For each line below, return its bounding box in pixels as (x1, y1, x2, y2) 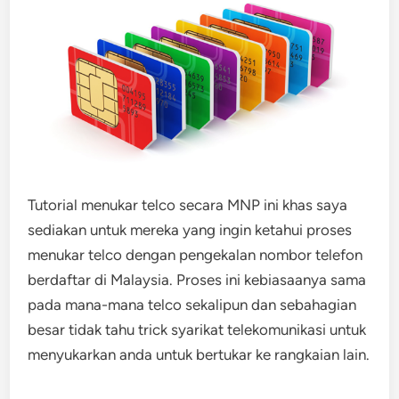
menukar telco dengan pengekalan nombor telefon (28, 246, 363, 265)
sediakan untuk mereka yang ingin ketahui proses (28, 221, 353, 240)
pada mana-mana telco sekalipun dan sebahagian (28, 296, 357, 314)
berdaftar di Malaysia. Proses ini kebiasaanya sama (28, 271, 367, 289)
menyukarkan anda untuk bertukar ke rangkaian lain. (28, 346, 370, 364)
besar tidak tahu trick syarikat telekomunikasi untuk (28, 321, 367, 339)
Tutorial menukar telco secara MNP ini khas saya (28, 196, 348, 215)
